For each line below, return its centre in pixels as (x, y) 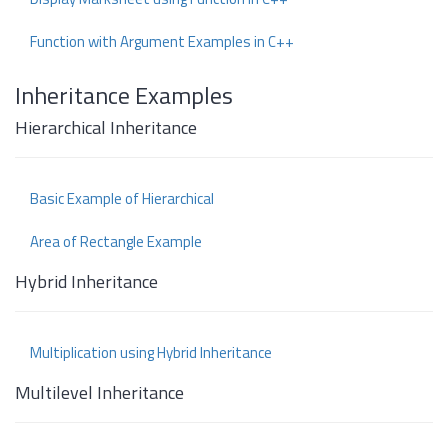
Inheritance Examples (124, 95)
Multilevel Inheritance (99, 392)
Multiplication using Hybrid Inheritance (151, 352)
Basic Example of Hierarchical (122, 198)
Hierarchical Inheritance (106, 127)
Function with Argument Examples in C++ (162, 41)
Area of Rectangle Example (116, 241)
